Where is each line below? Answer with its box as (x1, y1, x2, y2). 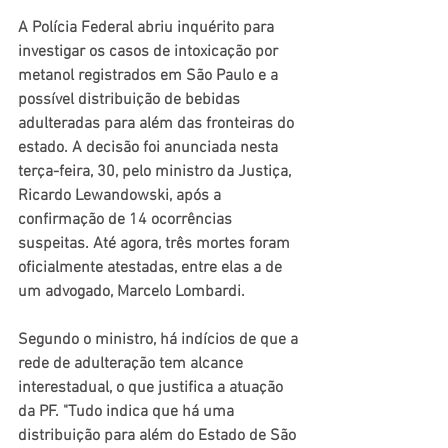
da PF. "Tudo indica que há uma (18, 402, 238, 423)
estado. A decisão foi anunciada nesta (18, 138, 282, 159)
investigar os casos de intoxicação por (18, 42, 282, 63)
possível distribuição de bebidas (18, 90, 244, 111)
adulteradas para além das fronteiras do (18, 114, 298, 135)
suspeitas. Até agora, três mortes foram (18, 234, 294, 255)
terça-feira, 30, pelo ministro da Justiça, (18, 162, 295, 183)
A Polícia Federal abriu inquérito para (18, 18, 278, 39)
